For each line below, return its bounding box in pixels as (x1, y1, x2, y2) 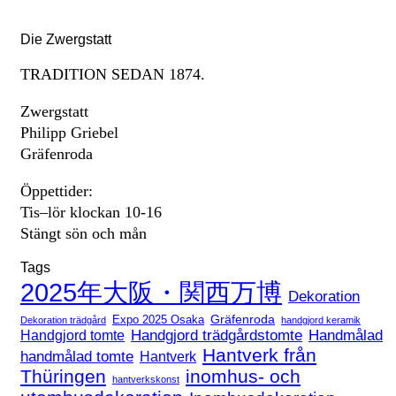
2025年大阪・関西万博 (20, 278, 282, 307)
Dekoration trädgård (20, 314, 106, 325)
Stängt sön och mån (20, 224, 147, 242)
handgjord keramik (281, 314, 361, 325)
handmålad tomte (20, 346, 133, 365)
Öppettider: (20, 181, 93, 200)
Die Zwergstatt (20, 31, 111, 47)
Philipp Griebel (20, 123, 118, 141)
